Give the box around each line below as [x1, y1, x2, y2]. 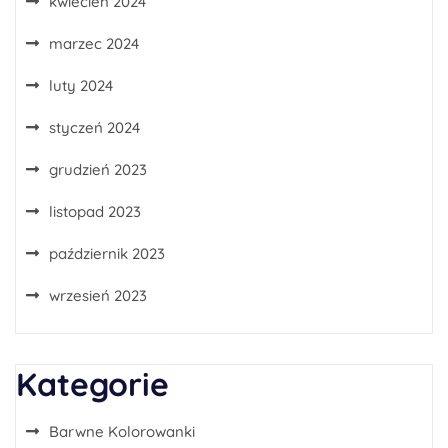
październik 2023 [49, 244, 165, 263]
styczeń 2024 [49, 118, 140, 137]
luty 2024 [49, 76, 113, 95]
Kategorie [16, 364, 169, 404]
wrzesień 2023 [49, 286, 147, 305]
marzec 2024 [49, 34, 139, 53]
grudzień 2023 [49, 160, 147, 179]
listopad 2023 [49, 202, 141, 221]
